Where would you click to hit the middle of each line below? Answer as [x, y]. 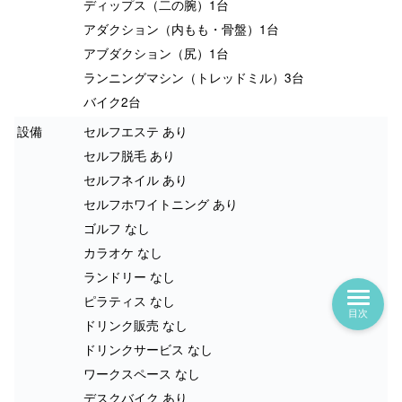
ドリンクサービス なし [148, 349]
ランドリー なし [129, 276]
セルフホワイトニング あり [161, 203]
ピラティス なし [129, 300]
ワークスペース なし [142, 373]
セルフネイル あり [135, 179]
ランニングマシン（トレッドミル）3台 [194, 77]
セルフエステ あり [135, 131]
